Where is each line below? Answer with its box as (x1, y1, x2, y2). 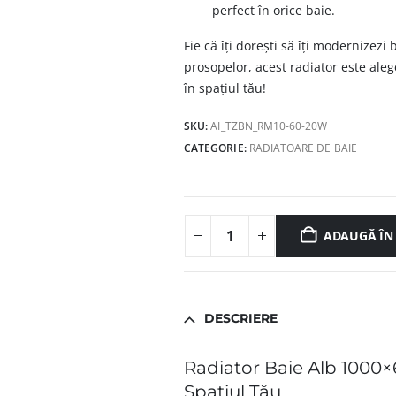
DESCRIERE (204, 309, 278, 326)
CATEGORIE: (184, 140, 249, 156)
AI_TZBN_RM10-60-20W (210, 118, 328, 133)
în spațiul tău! (184, 79, 267, 96)
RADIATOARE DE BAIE (248, 140, 357, 156)
